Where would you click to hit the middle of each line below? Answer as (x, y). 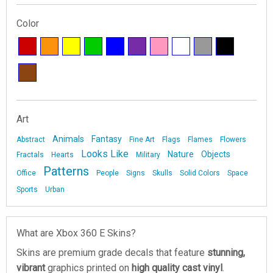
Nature (181, 154)
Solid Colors (200, 173)
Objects (216, 154)
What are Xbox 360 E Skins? (76, 233)
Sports (27, 190)
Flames (200, 140)
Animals (68, 139)
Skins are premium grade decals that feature (112, 253)
